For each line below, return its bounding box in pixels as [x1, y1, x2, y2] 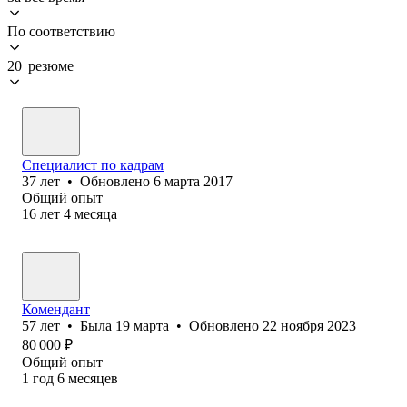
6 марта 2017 [154, 173, 233, 189]
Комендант [22, 301, 90, 317]
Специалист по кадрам [22, 156, 164, 173]
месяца [74, 205, 117, 222]
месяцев [68, 370, 118, 386]
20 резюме [7, 57, 74, 74]
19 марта [115, 317, 169, 333]
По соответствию [7, 23, 115, 39]
